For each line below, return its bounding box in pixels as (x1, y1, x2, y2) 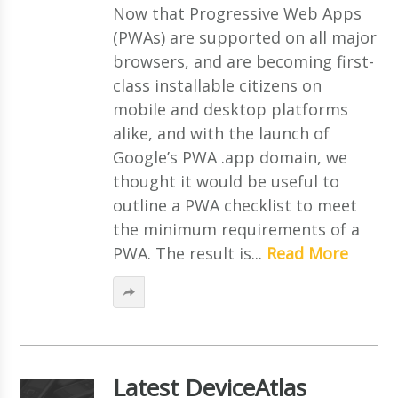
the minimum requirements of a (112, 218, 360, 240)
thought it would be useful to (112, 170, 339, 192)
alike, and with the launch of (112, 122, 330, 144)
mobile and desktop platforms (112, 98, 348, 120)
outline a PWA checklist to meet (112, 194, 357, 216)
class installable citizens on (112, 74, 322, 96)
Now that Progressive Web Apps (112, 2, 362, 24)
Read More (266, 242, 348, 264)
